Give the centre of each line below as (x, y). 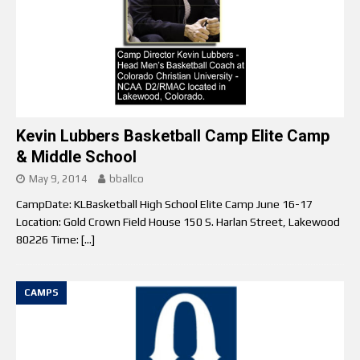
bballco (127, 179)
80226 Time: (49, 240)
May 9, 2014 (58, 179)
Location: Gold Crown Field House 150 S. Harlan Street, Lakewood (178, 222)
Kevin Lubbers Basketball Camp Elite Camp (173, 136)
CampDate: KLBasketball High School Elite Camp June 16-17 (164, 205)
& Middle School (76, 157)
